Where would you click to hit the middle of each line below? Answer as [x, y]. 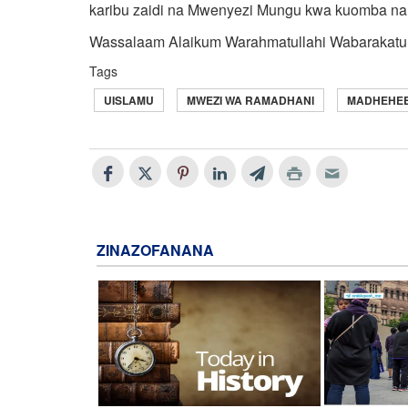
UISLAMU [129, 100]
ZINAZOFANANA [155, 250]
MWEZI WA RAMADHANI [250, 100]
